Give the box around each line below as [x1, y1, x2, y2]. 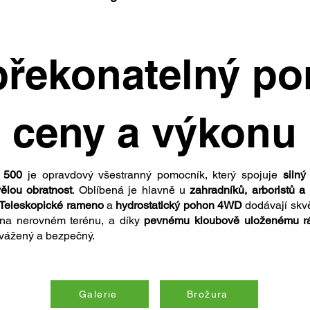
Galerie [79, 289, 118, 300]
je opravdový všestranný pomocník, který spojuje [22, 168, 283, 181]
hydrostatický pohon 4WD [116, 199, 243, 212]
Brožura [187, 289, 228, 300]
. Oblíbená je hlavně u [72, 183, 190, 197]
